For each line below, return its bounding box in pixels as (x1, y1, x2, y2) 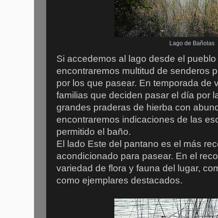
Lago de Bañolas (169, 39, 215, 47)
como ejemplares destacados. (56, 175, 185, 186)
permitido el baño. (56, 127, 133, 137)
